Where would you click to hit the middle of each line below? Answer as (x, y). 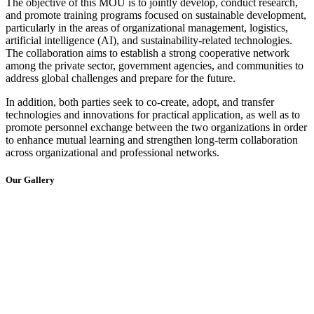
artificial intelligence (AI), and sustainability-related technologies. (149, 41)
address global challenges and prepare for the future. (121, 78)
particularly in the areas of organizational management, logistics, (147, 28)
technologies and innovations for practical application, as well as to (153, 115)
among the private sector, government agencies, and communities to (155, 66)
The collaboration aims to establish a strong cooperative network (148, 53)
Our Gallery (30, 180)
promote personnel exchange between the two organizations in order (156, 128)
